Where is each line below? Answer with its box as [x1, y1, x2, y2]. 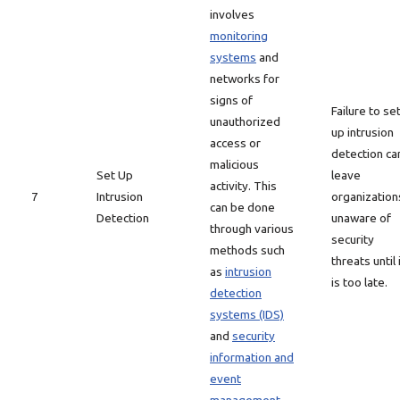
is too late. [331, 275, 387, 289]
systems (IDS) [210, 307, 284, 321]
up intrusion [331, 125, 394, 139]
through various [210, 221, 294, 236]
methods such [210, 243, 285, 257]
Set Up [96, 168, 133, 182]
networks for [210, 71, 279, 86]
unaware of [331, 211, 391, 225]
